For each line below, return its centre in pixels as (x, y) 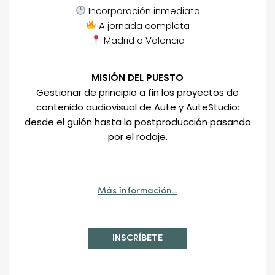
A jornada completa (143, 25)
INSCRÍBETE (137, 238)
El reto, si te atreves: (143, 222)
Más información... (137, 191)
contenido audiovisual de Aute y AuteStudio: (137, 107)
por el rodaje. (137, 136)
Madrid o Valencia (143, 40)
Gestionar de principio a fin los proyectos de (137, 92)
